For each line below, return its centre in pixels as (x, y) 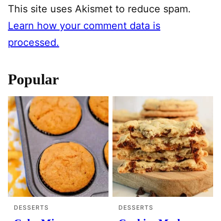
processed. (34, 42)
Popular (33, 79)
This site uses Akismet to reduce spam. (99, 9)
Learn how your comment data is (84, 25)
